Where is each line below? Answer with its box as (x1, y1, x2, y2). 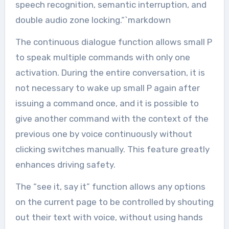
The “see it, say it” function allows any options (15, 181, 205, 192)
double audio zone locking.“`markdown (15, 14, 171, 25)
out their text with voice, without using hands (15, 212, 203, 222)
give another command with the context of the (15, 113, 209, 124)
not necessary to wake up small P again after (15, 82, 200, 93)
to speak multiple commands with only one (15, 52, 190, 62)
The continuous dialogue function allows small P (15, 36, 212, 47)
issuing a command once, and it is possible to (15, 98, 199, 108)
